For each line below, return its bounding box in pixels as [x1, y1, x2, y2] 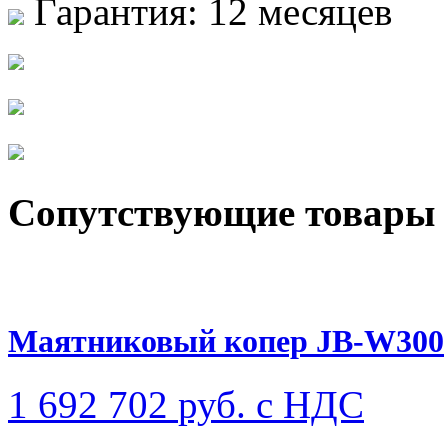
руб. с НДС [178, 383, 364, 427]
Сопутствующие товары [8, 190, 435, 234]
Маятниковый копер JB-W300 [8, 323, 444, 360]
